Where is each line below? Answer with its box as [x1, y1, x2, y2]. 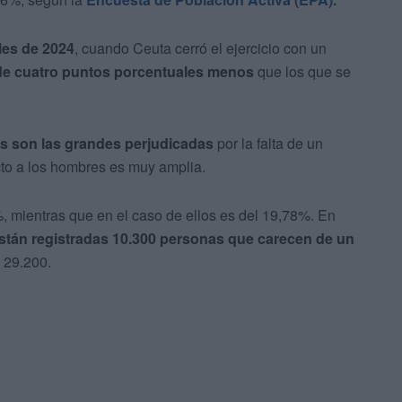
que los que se [254, 61, 351, 83]
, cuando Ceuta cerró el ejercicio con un [74, 38, 327, 59]
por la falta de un [214, 133, 323, 154]
